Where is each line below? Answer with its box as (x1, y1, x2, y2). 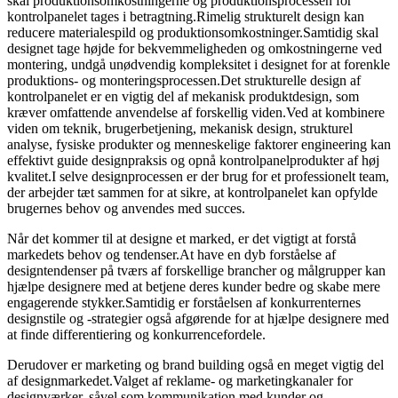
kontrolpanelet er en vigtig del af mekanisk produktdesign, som (7, 88, 359, 104)
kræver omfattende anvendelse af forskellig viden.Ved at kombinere (7, 104, 385, 120)
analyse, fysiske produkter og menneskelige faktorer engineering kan (7, 136, 391, 152)
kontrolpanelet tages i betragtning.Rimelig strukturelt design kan (7, 8, 364, 24)
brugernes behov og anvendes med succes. (7, 200, 245, 216)
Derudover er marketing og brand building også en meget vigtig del (7, 356, 384, 372)
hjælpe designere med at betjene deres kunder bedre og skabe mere (7, 278, 380, 294)
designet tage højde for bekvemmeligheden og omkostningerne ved (7, 40, 382, 56)
